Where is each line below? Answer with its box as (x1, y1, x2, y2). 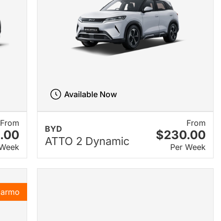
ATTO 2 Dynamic (44, 134, 130, 147)
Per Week (170, 142, 206, 152)
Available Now (64, 89, 117, 100)
